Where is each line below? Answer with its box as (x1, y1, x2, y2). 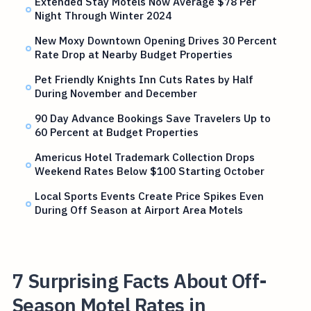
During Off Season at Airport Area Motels (35, 203, 244, 217)
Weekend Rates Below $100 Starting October (35, 164, 265, 178)
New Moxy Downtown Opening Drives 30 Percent (35, 33, 278, 48)
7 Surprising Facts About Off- (11, 267, 267, 294)
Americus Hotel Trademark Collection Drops (35, 150, 255, 165)
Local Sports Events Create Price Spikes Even (35, 189, 264, 203)
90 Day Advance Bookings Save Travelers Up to (35, 111, 271, 126)
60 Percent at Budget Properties (35, 125, 199, 140)
